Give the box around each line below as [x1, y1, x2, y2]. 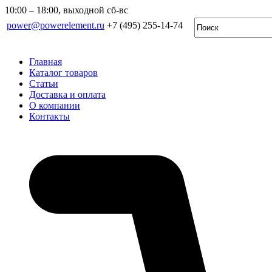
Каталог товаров [29, 67, 98, 78]
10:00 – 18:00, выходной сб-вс [5, 5, 128, 15]
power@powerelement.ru [7, 20, 104, 30]
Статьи [29, 78, 58, 89]
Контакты [29, 111, 70, 121]
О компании [29, 100, 80, 110]
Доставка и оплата [29, 89, 106, 100]
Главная [29, 56, 62, 67]
